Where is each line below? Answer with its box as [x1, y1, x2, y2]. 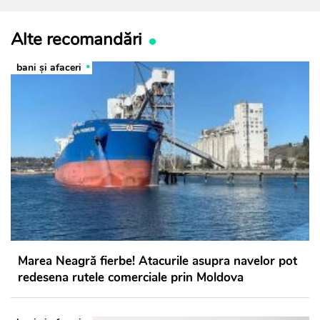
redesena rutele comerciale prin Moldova [18, 269, 244, 286]
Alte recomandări [11, 27, 142, 51]
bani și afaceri [16, 60, 81, 74]
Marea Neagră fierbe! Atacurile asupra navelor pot [18, 252, 297, 269]
